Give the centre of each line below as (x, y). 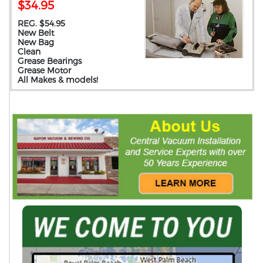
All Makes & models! (58, 80)
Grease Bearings (50, 61)
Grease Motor (44, 70)
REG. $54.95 (41, 23)
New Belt (36, 33)
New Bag (36, 42)
